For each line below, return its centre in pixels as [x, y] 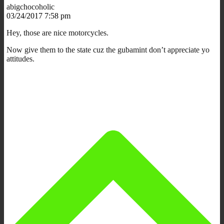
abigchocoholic [30, 6]
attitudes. [20, 58]
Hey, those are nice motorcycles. [57, 32]
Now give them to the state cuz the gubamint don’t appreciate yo [108, 49]
